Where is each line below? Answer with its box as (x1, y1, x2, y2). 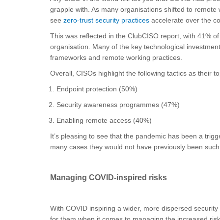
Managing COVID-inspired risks (50, 173, 167, 182)
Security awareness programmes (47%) (56, 101, 180, 109)
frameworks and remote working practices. (50, 54, 182, 61)
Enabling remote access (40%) (56, 116, 152, 124)
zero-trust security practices (63, 16, 149, 24)
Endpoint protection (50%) (56, 85, 138, 93)
